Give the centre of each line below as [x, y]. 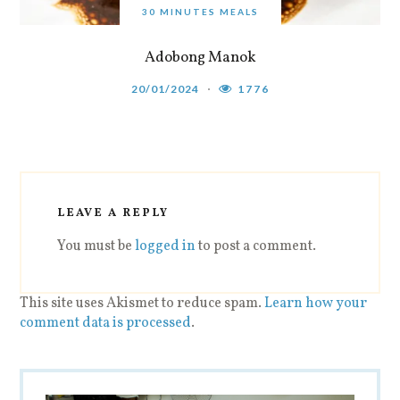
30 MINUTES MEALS [200, 11]
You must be [96, 246]
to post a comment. [256, 246]
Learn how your [316, 303]
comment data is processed [106, 323]
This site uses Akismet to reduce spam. [142, 303]
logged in [166, 246]
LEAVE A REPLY [113, 213]
